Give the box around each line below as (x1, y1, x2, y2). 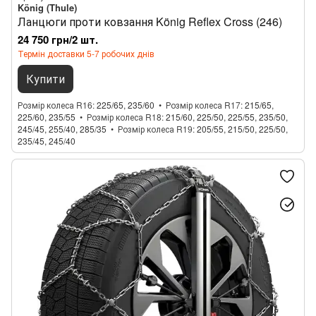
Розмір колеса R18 (87, 111, 162, 123)
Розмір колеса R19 (118, 123, 193, 135)
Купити (26, 71, 65, 87)
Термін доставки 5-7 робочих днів (18, 47, 154, 59)
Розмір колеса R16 (18, 99, 92, 111)
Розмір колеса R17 (166, 99, 241, 111)
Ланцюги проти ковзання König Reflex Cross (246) (18, 13, 282, 30)
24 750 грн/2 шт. (18, 32, 98, 47)
